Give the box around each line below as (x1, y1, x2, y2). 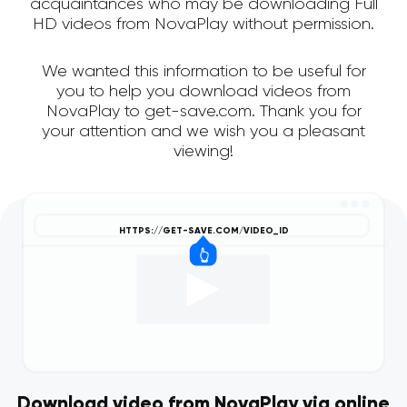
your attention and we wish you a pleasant (42, 124, 365, 141)
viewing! (174, 144, 233, 161)
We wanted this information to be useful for (41, 64, 366, 81)
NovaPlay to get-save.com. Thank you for (45, 104, 362, 121)
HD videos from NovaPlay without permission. (33, 16, 374, 34)
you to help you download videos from (56, 84, 351, 101)
